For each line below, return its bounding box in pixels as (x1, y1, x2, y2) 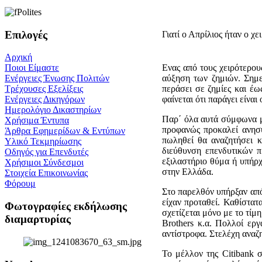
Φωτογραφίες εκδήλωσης (5, 200, 127, 213)
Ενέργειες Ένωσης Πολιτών (5, 73, 109, 84)
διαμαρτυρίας (5, 213, 71, 226)
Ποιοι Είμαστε (5, 63, 59, 73)
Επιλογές (5, 28, 47, 41)
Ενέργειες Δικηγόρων (5, 94, 85, 105)
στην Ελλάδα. (162, 167, 213, 177)
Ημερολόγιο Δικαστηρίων (5, 105, 101, 115)
